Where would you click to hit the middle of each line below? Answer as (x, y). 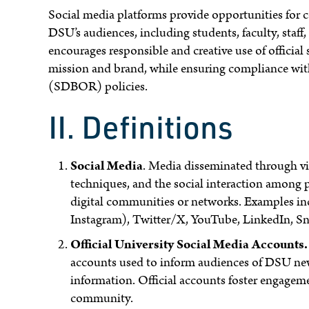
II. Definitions (141, 127)
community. (102, 298)
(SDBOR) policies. (98, 86)
